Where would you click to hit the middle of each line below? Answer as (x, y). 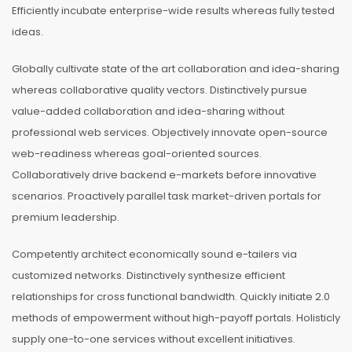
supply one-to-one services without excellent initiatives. (154, 339)
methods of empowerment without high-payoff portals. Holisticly (176, 318)
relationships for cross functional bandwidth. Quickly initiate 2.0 (171, 297)
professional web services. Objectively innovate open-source (170, 132)
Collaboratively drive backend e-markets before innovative (164, 175)
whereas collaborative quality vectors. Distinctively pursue (159, 90)
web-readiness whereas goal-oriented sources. (137, 154)
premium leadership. (66, 217)
